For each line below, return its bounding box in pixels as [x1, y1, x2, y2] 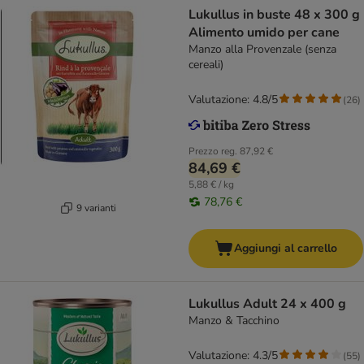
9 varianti [76, 201, 116, 214]
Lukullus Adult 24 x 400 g [188, 295, 346, 314]
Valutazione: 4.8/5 [188, 92, 278, 108]
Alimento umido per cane [188, 24, 340, 42]
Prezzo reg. [188, 145, 237, 158]
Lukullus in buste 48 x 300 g [188, 6, 360, 24]
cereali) [188, 57, 223, 73]
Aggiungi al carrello [234, 240, 337, 257]
